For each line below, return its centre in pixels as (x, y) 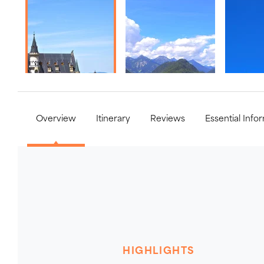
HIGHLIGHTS (159, 252)
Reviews (168, 119)
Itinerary (113, 119)
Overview (56, 119)
